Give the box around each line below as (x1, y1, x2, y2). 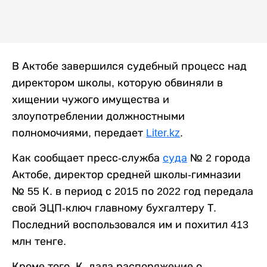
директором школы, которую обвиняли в (12, 77, 223, 89)
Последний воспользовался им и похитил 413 (12, 219, 249, 231)
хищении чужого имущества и (12, 94, 169, 106)
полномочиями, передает (12, 127, 146, 139)
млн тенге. (12, 235, 66, 248)
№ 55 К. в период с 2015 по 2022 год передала (12, 185, 253, 198)
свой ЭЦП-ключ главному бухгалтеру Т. (12, 202, 216, 215)
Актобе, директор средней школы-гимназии (12, 169, 241, 181)
